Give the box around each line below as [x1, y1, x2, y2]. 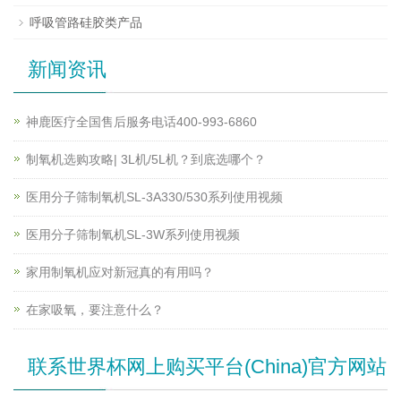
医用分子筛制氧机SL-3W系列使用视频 [26, 227, 240, 243]
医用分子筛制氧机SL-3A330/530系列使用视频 [26, 190, 283, 205]
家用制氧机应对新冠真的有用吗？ [26, 265, 214, 280]
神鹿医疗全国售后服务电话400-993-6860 [26, 115, 257, 130]
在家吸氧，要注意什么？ [26, 303, 164, 318]
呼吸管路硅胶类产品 [30, 15, 142, 30]
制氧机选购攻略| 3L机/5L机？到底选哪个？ [26, 152, 266, 167]
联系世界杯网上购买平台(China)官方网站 [28, 355, 387, 379]
